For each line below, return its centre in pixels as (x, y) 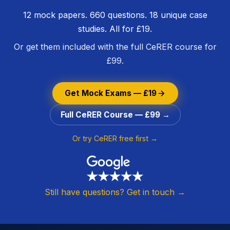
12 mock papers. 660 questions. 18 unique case (115, 15)
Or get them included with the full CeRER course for (115, 47)
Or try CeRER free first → (115, 138)
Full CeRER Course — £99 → (115, 115)
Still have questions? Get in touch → (115, 192)
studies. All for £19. (115, 29)
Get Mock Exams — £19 (110, 93)
